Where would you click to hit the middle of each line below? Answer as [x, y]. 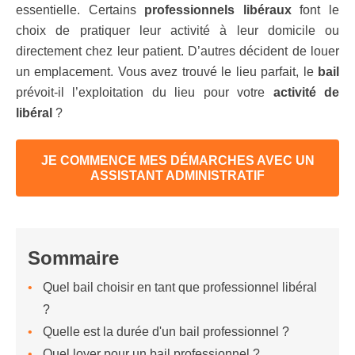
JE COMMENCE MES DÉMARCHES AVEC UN [177, 160]
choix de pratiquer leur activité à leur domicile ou [177, 31]
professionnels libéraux [218, 10]
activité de [302, 92]
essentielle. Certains [80, 10]
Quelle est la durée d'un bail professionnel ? [166, 332]
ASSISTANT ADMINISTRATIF [177, 176]
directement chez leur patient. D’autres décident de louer [177, 51]
